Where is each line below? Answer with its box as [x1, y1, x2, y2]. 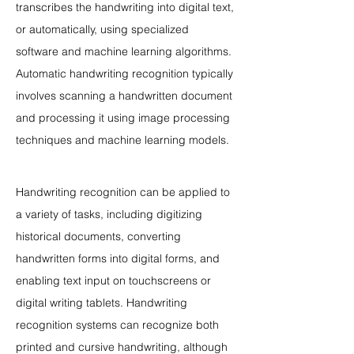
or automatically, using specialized [16, 22, 192, 36]
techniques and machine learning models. [16, 133, 229, 147]
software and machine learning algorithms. [16, 44, 235, 58]
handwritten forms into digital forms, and [16, 251, 223, 265]
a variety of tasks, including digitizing [16, 207, 205, 221]
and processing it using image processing [16, 111, 233, 125]
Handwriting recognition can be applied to [16, 185, 233, 199]
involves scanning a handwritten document [16, 88, 235, 103]
